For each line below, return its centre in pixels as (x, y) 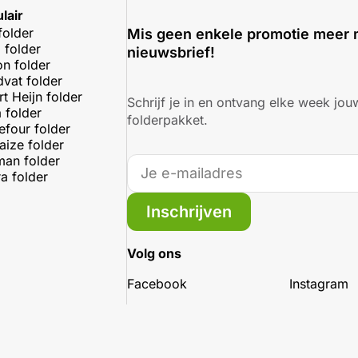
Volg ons (155, 253)
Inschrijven (189, 212)
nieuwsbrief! (171, 53)
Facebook (157, 284)
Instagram (318, 284)
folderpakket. (168, 120)
